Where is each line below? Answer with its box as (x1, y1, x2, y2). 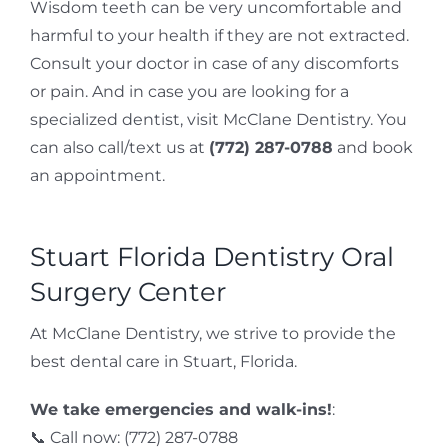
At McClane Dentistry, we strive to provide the (29, 323, 396, 343)
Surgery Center (29, 275, 226, 308)
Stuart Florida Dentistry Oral (29, 240, 394, 273)
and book (332, 137, 413, 157)
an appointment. (29, 165, 165, 185)
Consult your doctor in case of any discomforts (29, 53, 399, 73)
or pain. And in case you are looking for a (29, 81, 349, 101)
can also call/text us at (29, 137, 209, 157)
